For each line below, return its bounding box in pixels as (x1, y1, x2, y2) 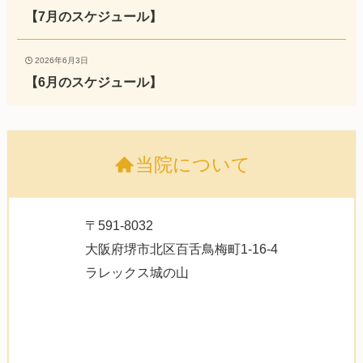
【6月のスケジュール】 (24, 75, 162, 90)
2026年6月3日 (35, 56, 89, 66)
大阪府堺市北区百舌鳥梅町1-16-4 (85, 241, 278, 257)
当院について (135, 154, 250, 176)
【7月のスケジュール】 (24, 8, 162, 23)
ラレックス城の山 (85, 265, 189, 280)
